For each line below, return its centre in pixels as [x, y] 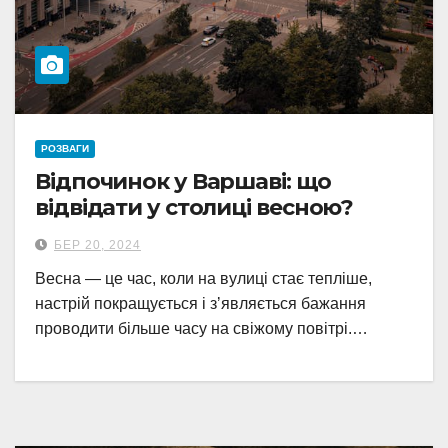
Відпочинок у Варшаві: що [183, 181]
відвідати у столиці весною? [197, 207]
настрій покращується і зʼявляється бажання [200, 303]
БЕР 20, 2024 [97, 245]
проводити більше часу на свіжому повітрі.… [201, 328]
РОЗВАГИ [65, 148]
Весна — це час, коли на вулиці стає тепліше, [203, 278]
